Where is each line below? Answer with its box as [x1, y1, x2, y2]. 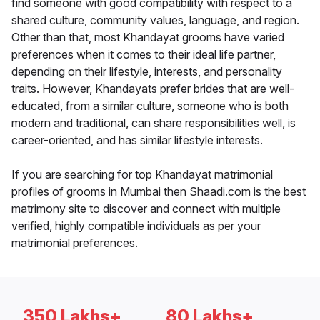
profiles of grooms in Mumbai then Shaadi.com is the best [11, 184, 306, 199]
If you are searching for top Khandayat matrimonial [11, 167, 273, 182]
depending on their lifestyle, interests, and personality [11, 64, 282, 79]
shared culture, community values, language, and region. [11, 13, 299, 28]
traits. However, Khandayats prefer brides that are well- [11, 81, 294, 96]
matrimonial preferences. [11, 236, 138, 251]
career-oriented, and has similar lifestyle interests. [11, 133, 263, 148]
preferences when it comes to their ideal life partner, [11, 47, 276, 62]
